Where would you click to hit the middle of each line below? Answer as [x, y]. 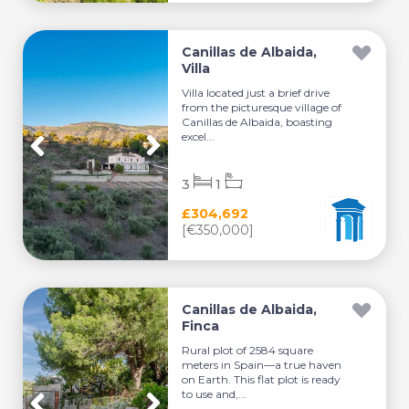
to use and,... [215, 394]
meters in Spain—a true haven [262, 365]
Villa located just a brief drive [256, 93]
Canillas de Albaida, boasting [257, 122]
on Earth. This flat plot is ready [262, 379]
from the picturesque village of [262, 107]
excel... [199, 136]
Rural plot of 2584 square [248, 350]
